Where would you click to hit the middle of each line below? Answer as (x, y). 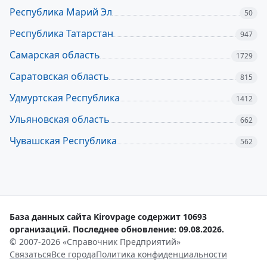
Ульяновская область (60, 119)
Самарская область (55, 55)
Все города (74, 254)
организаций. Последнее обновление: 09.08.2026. (117, 229)
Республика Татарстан (61, 33)
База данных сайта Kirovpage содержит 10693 (108, 217)
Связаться (30, 254)
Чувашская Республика (63, 141)
